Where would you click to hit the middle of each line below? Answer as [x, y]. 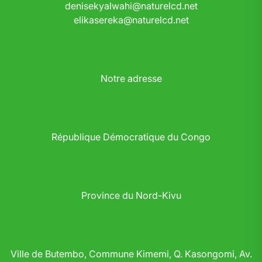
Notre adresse [131, 78]
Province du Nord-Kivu [131, 195]
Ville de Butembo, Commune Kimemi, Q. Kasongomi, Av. [131, 254]
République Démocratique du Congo [131, 137]
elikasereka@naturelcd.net [131, 20]
